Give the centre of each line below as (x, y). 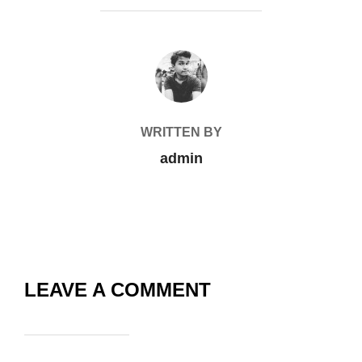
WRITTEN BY (181, 132)
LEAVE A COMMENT (118, 290)
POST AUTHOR (181, 59)
